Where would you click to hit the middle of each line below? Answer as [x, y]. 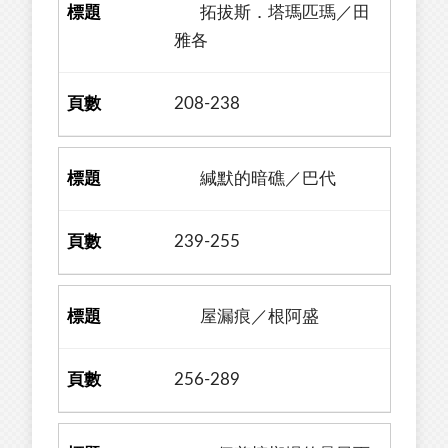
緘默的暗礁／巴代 [255, 178]
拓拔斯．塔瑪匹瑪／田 [272, 12]
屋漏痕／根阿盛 [247, 316]
